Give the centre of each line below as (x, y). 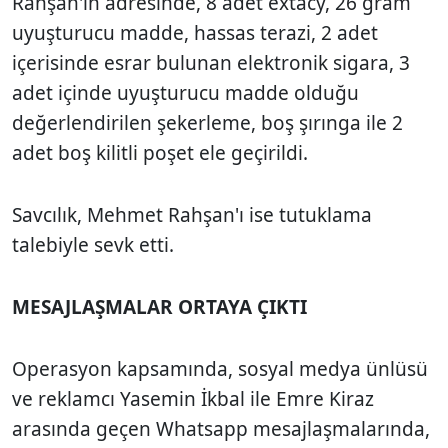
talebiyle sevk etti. (93, 244)
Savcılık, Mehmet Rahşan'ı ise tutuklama (192, 214)
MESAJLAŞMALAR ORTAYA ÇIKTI (159, 306)
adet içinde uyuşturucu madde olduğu (185, 92)
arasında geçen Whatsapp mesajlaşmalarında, (221, 428)
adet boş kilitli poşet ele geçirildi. (160, 152)
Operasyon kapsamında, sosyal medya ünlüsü (220, 368)
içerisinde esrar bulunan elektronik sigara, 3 (211, 62)
